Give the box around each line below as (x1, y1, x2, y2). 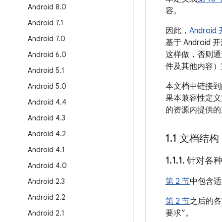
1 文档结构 (172, 132, 219, 145)
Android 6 (28, 50, 59, 59)
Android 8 (28, 2, 59, 11)
